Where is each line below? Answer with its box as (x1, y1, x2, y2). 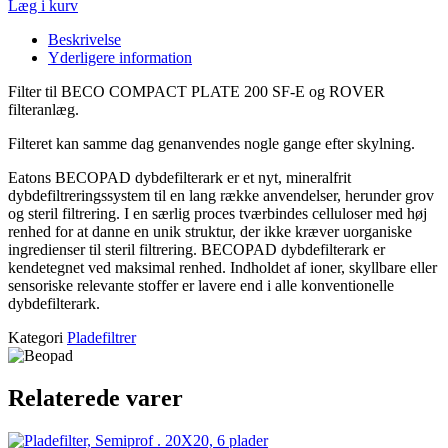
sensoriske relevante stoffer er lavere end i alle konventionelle (8, 277, 394, 295)
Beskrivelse (48, 31, 121, 49)
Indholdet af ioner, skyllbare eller (230, 259, 437, 277)
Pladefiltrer (67, 329, 136, 347)
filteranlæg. (8, 101, 79, 119)
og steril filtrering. (8, 205, 120, 223)
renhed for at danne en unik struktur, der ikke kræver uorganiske (8, 223, 412, 241)
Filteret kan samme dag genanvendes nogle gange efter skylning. (8, 135, 415, 153)
